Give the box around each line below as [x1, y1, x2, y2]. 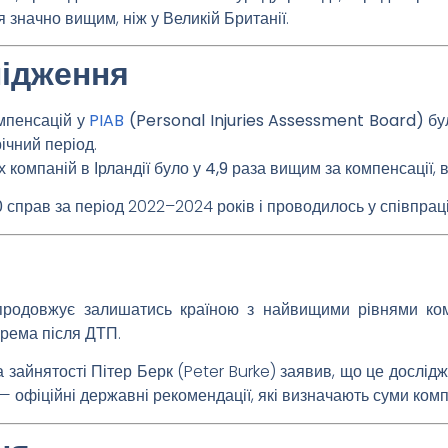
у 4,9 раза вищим [193, 157, 321, 181]
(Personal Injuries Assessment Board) [124, 109, 424, 133]
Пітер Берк [91, 360, 173, 384]
